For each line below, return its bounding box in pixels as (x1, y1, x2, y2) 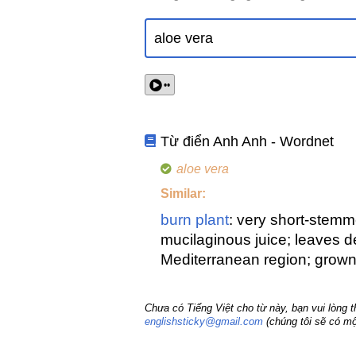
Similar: (161, 187, 206, 201)
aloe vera (176, 162, 229, 176)
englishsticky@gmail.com (145, 315, 263, 328)
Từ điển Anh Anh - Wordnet (161, 133, 335, 150)
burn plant (161, 211, 229, 229)
